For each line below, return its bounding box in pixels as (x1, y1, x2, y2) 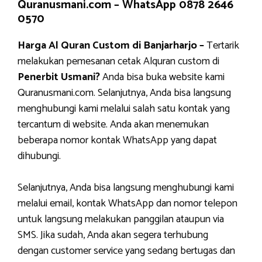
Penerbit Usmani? (18, 68, 100, 86)
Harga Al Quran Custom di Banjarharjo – (18, 37, 204, 54)
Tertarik (204, 37, 239, 54)
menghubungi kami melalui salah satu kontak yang (18, 100, 230, 118)
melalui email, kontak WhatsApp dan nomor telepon (18, 195, 237, 212)
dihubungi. (18, 147, 61, 165)
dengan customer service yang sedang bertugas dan (18, 242, 235, 260)
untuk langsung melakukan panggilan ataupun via (18, 211, 224, 228)
